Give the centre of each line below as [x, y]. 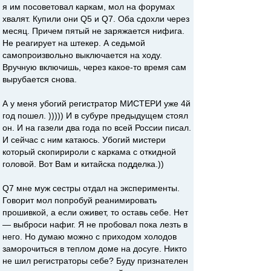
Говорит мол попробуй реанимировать [80, 200]
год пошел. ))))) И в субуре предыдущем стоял [95, 116]
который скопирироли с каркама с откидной [89, 152]
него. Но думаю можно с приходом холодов [90, 237]
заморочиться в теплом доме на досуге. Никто [95, 249]
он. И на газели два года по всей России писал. [97, 128]
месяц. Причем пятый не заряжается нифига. [93, 31]
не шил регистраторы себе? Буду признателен [95, 261]
